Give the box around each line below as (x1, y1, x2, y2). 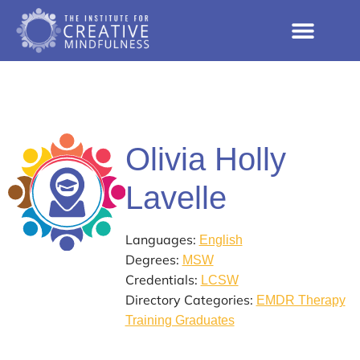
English (198, 233, 243, 247)
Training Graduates (125, 313, 235, 328)
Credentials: (125, 272, 201, 288)
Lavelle (125, 180, 227, 216)
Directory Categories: (125, 292, 256, 309)
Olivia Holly (125, 141, 286, 178)
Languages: (125, 231, 199, 248)
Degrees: (125, 252, 182, 268)
